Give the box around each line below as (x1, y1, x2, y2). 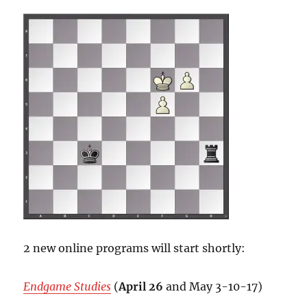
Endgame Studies (23, 280, 112, 294)
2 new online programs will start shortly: (23, 241, 246, 256)
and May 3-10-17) (163, 280, 263, 294)
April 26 (119, 280, 164, 294)
